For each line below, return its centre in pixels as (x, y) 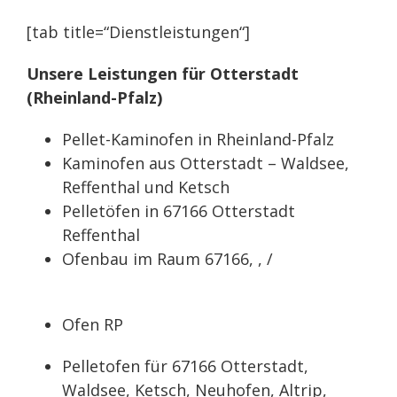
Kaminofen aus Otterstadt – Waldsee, (206, 163)
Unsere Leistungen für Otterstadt (163, 74)
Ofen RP (93, 324)
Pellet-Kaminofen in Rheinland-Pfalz (198, 139)
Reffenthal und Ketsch (146, 187)
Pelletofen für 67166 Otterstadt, (185, 366)
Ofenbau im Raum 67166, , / (167, 259)
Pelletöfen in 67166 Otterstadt (179, 211)
